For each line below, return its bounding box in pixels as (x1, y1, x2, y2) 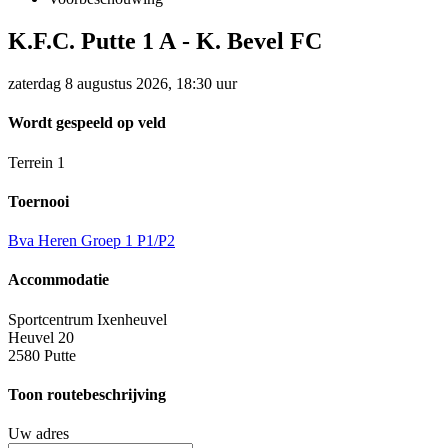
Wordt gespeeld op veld (8, 114, 166, 132)
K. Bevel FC (196, 28, 322, 55)
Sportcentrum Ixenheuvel (8, 310, 167, 328)
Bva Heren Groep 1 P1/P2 (8, 232, 175, 250)
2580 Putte (8, 346, 76, 364)
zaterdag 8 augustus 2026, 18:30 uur (8, 75, 237, 93)
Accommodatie (8, 271, 109, 289)
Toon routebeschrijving (8, 386, 166, 404)
